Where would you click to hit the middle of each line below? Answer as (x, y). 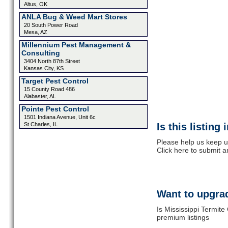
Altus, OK (35, 4)
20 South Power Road (51, 25)
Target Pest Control (55, 81)
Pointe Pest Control (55, 109)
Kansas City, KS (44, 68)
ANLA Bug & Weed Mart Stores (74, 17)
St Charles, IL (40, 124)
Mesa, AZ (35, 32)
